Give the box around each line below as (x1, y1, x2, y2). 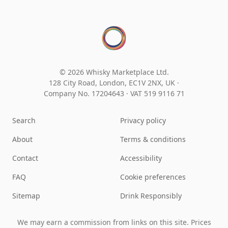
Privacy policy (120, 116, 166, 126)
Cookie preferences (120, 172, 186, 182)
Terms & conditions (120, 134, 186, 145)
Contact (12, 153, 38, 163)
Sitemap (12, 191, 40, 201)
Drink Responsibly (120, 191, 182, 201)
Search (12, 116, 36, 126)
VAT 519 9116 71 (130, 89, 185, 99)
